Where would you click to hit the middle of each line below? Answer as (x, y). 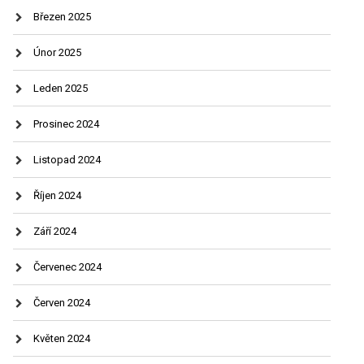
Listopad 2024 (67, 159)
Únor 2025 (57, 52)
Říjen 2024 (57, 195)
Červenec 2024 (67, 266)
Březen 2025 (62, 16)
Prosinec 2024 (66, 123)
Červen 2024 (61, 302)
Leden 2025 (60, 88)
